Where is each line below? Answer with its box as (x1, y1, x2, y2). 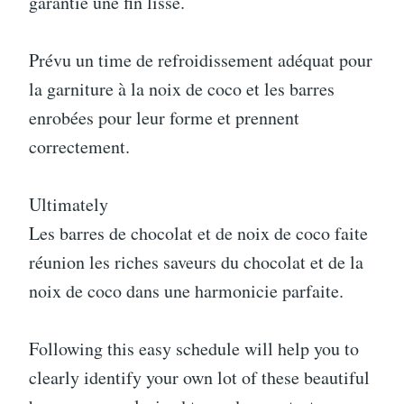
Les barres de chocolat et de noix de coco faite (29, 221, 368, 245)
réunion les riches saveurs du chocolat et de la (29, 250, 363, 274)
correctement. (29, 134, 130, 159)
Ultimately (29, 192, 108, 216)
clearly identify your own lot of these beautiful (29, 365, 370, 390)
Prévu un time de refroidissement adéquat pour (29, 48, 372, 72)
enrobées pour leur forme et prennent (29, 106, 299, 130)
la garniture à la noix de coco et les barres (29, 77, 335, 101)
